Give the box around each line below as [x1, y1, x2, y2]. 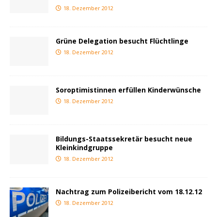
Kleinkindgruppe [56, 143, 113, 153]
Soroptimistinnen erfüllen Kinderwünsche [56, 85, 201, 95]
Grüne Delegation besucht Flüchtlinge [56, 36, 188, 46]
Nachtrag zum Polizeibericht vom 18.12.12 [56, 187, 202, 197]
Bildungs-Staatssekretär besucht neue [56, 134, 192, 144]
